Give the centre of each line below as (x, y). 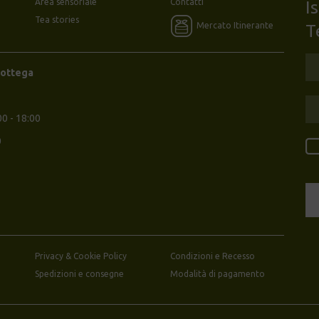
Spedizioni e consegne (79, 273)
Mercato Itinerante (235, 25)
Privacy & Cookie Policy (81, 256)
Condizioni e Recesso (213, 256)
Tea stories (57, 19)
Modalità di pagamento (218, 273)
